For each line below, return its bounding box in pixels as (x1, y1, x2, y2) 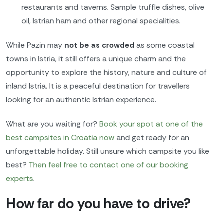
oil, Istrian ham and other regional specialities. (21, 16, 181, 26)
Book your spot (99, 118, 154, 129)
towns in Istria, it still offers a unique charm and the (6, 53, 186, 64)
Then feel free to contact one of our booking (28, 159, 188, 170)
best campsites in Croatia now (6, 132, 114, 143)
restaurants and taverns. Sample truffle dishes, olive (21, 2, 204, 13)
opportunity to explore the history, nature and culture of (6, 67, 207, 77)
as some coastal (134, 39, 195, 50)
